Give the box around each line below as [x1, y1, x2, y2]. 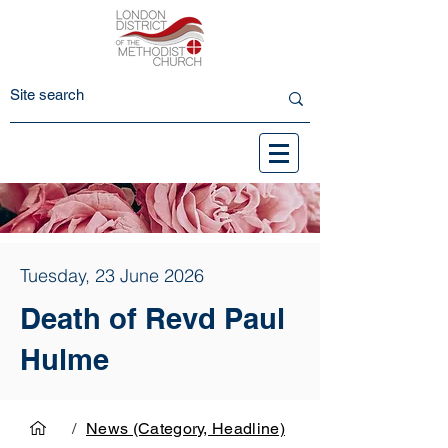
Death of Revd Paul [20, 301, 285, 336]
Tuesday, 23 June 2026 [20, 264, 204, 287]
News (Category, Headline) [86, 418, 285, 438]
